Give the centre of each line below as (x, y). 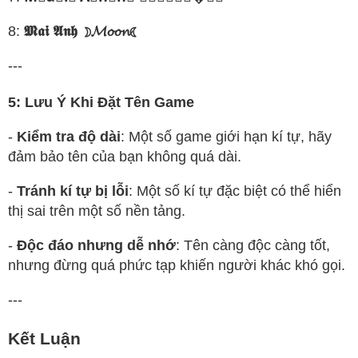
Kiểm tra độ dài (69, 137)
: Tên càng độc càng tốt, (253, 246)
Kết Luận (44, 339)
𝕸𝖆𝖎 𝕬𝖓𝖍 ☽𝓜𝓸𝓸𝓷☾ (82, 31)
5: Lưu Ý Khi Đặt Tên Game (101, 103)
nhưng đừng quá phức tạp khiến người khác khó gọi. (177, 266)
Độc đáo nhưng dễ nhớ (96, 246)
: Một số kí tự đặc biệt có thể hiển (235, 191)
